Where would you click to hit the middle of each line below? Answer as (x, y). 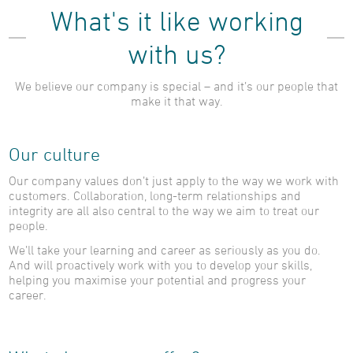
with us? (176, 54)
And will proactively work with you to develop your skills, (160, 265)
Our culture (54, 154)
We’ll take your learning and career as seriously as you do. (165, 250)
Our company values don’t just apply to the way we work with (174, 180)
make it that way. (176, 101)
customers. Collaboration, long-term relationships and (155, 195)
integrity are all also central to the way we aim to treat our (164, 210)
